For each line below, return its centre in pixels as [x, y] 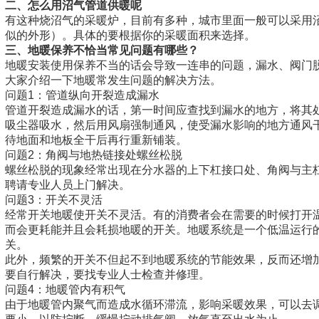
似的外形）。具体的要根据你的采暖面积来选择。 [130, 36]
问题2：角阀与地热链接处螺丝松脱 [94, 155]
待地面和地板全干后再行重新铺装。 [96, 140]
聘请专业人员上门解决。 [68, 185]
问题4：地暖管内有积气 [65, 290]
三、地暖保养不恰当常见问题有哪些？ [102, 51]
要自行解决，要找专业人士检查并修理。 [108, 275]
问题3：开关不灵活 [54, 200]
